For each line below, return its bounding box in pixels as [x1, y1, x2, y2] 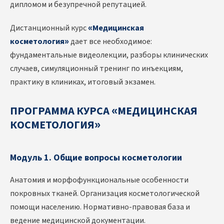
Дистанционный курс [10, 22, 88, 34]
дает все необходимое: [69, 36, 152, 47]
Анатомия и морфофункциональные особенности [10, 174, 188, 186]
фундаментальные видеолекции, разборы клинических [10, 49, 208, 61]
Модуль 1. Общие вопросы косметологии [10, 151, 182, 164]
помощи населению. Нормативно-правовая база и [10, 201, 190, 213]
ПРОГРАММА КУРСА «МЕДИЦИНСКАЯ [10, 103, 197, 119]
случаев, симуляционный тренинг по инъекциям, [10, 63, 183, 74]
